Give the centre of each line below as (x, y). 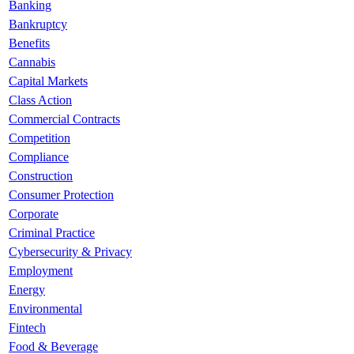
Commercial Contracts (64, 119)
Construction (41, 175)
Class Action (40, 100)
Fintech (27, 327)
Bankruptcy (38, 24)
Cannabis (32, 62)
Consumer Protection (61, 194)
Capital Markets (48, 81)
